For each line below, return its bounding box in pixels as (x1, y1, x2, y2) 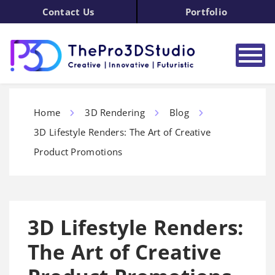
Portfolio (185, 6, 228, 18)
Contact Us (42, 6, 95, 18)
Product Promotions (34, 145, 123, 158)
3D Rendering (85, 106, 145, 118)
